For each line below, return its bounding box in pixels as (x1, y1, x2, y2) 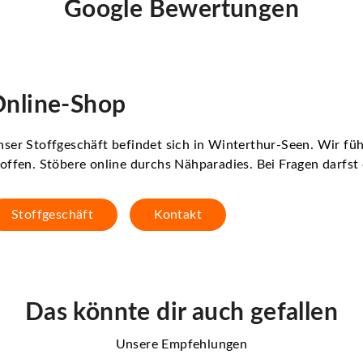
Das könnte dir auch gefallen (24, 300, 339, 325)
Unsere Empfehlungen (115, 337, 248, 351)
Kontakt (154, 207, 203, 221)
